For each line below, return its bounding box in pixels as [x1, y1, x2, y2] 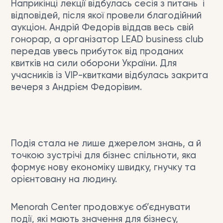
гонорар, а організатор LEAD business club [10, 35, 204, 45]
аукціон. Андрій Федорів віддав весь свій [10, 23, 194, 33]
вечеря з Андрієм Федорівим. [10, 83, 142, 93]
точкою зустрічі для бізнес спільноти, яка [10, 151, 196, 160]
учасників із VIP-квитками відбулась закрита [10, 71, 208, 81]
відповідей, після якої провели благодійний [10, 11, 202, 21]
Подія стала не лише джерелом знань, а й [10, 139, 201, 148]
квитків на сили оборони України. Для [10, 59, 177, 69]
